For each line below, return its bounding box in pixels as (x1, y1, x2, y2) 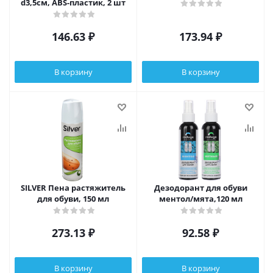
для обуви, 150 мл (37, 193, 109, 204)
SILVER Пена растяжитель (21, 182, 126, 193)
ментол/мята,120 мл (158, 193, 243, 204)
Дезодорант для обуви (154, 182, 247, 193)
